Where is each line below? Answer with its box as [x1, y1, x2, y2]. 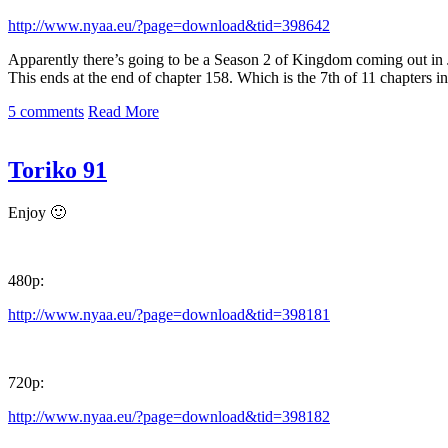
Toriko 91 [8, 156, 107, 183]
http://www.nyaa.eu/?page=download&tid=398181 [8, 305, 330, 323]
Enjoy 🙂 [8, 203, 66, 221]
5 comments [8, 102, 84, 120]
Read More [88, 102, 159, 120]
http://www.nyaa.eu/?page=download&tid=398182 [8, 407, 330, 425]
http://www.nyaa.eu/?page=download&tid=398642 [8, 16, 330, 34]
